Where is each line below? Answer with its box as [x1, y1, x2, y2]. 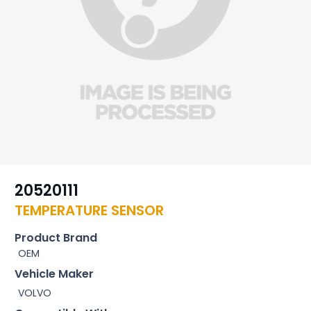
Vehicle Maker [15, 266, 94, 283]
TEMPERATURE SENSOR [15, 201, 164, 221]
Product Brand [15, 230, 97, 246]
